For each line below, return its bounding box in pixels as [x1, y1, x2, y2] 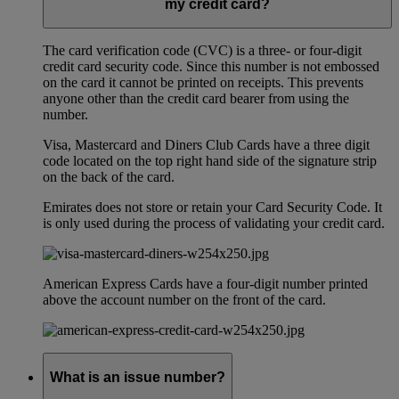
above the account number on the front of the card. [43, 292, 326, 308]
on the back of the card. [43, 169, 175, 185]
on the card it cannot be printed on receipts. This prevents [43, 75, 363, 91]
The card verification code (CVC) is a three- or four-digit [43, 43, 362, 59]
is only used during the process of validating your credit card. [43, 216, 385, 232]
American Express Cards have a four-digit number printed [43, 276, 368, 292]
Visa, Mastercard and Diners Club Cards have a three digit [43, 137, 370, 153]
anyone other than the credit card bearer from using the [43, 91, 349, 107]
